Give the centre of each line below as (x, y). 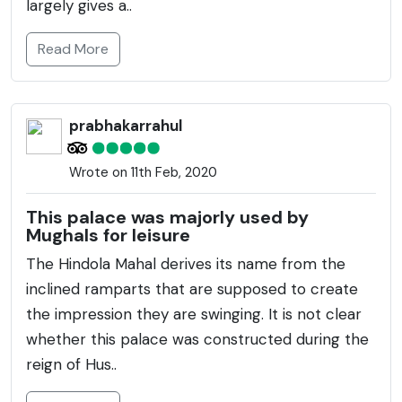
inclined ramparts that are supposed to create (192, 288)
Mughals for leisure (108, 235)
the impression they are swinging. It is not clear (194, 314)
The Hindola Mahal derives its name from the (186, 263)
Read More (73, 48)
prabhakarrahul (126, 125)
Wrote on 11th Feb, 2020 (143, 172)
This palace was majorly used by (167, 217)
